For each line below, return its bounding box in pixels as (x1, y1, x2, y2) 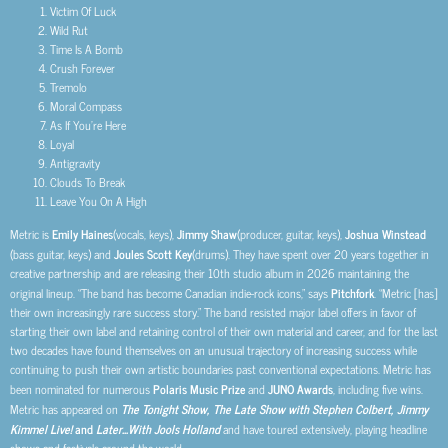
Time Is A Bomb (50, 39, 123, 60)
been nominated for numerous (10, 378, 153, 399)
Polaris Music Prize (153, 378, 248, 398)
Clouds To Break (50, 172, 125, 193)
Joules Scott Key (114, 243, 192, 263)
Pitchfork (331, 282, 374, 302)
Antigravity (50, 153, 100, 174)
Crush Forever (50, 58, 115, 79)
